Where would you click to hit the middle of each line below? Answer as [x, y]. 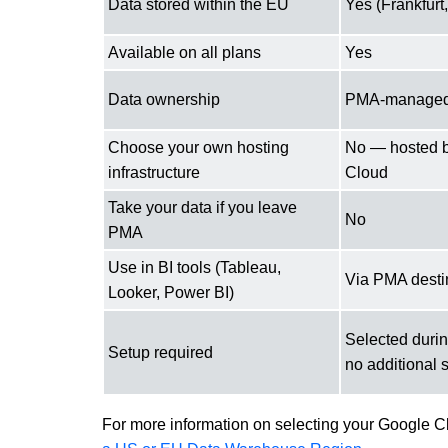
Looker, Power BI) [171, 292]
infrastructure [154, 172]
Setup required [160, 352]
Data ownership [164, 99]
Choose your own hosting [198, 147]
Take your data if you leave [202, 207]
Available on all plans [184, 52]
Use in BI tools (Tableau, [194, 267]
